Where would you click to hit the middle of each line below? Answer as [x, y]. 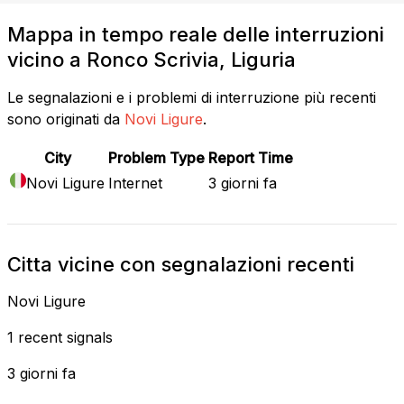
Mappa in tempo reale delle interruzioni [196, 34]
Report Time [251, 157]
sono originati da [64, 119]
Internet [135, 183]
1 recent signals [60, 337]
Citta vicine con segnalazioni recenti [181, 264]
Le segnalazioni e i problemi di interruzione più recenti [192, 97]
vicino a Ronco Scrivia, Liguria [151, 59]
